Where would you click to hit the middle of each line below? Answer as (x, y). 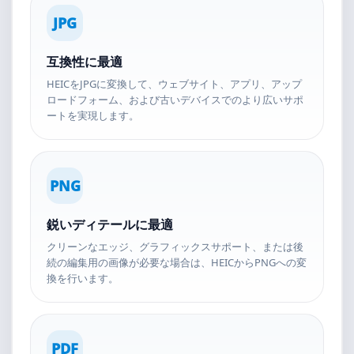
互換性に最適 (85, 62)
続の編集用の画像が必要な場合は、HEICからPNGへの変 (177, 262)
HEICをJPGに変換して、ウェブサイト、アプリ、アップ (174, 84)
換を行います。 (83, 278)
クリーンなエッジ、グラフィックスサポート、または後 (175, 247)
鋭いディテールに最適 (110, 224)
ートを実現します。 (93, 115)
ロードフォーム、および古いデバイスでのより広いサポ (175, 100)
